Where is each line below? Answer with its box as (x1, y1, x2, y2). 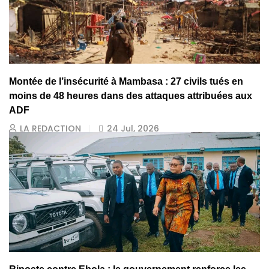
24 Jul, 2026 (107, 122, 159, 134)
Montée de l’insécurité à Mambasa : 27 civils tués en (9, 76, 243, 86)
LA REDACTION (20, 122, 81, 134)
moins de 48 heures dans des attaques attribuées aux (9, 90, 252, 101)
